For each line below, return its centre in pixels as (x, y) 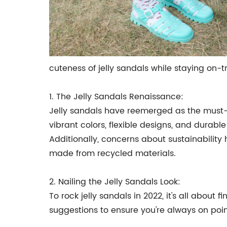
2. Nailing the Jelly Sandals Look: (115, 182)
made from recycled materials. (112, 154)
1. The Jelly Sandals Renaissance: (116, 97)
